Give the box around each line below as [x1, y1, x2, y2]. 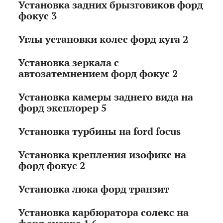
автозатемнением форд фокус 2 [18, 67, 178, 81]
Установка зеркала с [18, 56, 119, 70]
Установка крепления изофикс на [18, 148, 187, 162]
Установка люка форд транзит [18, 182, 170, 196]
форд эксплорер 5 [18, 101, 107, 115]
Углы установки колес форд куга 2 [18, 32, 189, 46]
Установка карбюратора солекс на [18, 206, 189, 220]
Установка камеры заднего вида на [18, 90, 194, 104]
